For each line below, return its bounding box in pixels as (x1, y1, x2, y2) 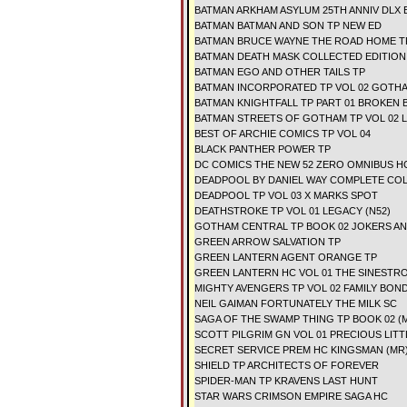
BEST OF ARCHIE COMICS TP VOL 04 (194, 128, 371, 139)
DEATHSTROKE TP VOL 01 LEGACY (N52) (194, 205, 391, 216)
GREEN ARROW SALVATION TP (194, 236, 341, 247)
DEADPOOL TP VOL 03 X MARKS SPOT (194, 190, 378, 201)
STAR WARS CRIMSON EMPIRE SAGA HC (194, 391, 388, 402)
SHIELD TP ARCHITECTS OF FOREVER (194, 360, 379, 371)
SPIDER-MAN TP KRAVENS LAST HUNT (194, 375, 378, 386)
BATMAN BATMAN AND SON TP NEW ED (194, 20, 382, 31)
